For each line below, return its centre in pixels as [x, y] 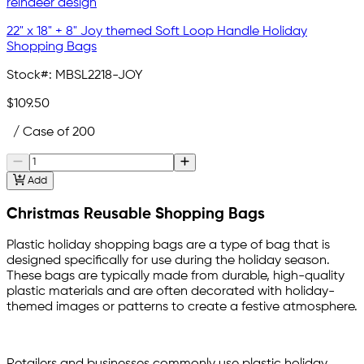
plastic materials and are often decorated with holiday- [171, 292]
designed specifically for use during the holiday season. [168, 261]
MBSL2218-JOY [99, 75]
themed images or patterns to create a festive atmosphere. [182, 308]
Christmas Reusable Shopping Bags [136, 214]
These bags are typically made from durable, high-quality [175, 277]
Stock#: [29, 75]
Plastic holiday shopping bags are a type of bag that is [168, 246]
